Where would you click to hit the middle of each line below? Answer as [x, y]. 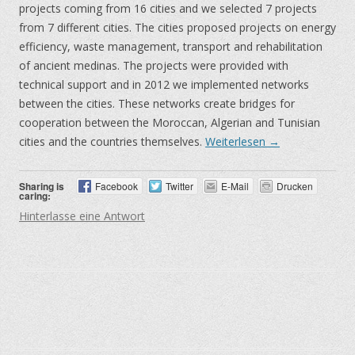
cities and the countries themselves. [112, 141]
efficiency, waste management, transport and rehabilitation [171, 46]
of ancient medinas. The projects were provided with [154, 65]
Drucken [294, 185]
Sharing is [42, 186]
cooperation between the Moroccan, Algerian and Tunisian [170, 122]
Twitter [179, 185]
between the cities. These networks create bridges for [157, 103]
